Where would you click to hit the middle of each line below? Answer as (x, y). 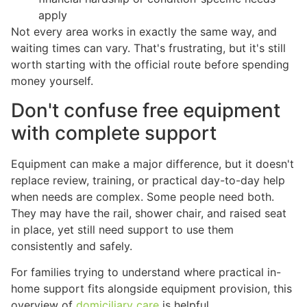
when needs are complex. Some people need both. (143, 196)
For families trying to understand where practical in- (146, 272)
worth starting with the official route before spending (150, 65)
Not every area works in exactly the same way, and (144, 32)
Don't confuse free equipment (146, 110)
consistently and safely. (72, 246)
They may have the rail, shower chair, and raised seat (149, 213)
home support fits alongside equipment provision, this (151, 289)
